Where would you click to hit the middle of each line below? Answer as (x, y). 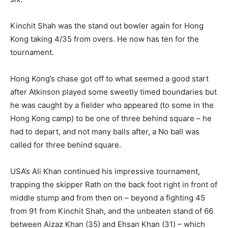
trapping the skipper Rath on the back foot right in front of (114, 184)
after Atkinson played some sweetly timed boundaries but (113, 92)
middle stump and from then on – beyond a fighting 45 (108, 197)
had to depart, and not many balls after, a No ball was (105, 131)
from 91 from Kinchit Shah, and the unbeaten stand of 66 (112, 211)
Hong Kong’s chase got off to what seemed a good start (109, 78)
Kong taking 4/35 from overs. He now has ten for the (105, 39)
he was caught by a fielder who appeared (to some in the (112, 105)
